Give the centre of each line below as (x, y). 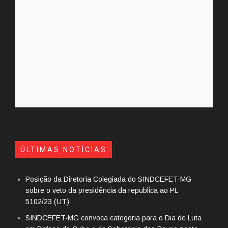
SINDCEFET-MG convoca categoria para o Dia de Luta (113, 218)
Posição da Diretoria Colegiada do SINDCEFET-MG (108, 179)
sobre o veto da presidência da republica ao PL (102, 191)
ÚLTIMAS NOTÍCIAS (64, 150)
